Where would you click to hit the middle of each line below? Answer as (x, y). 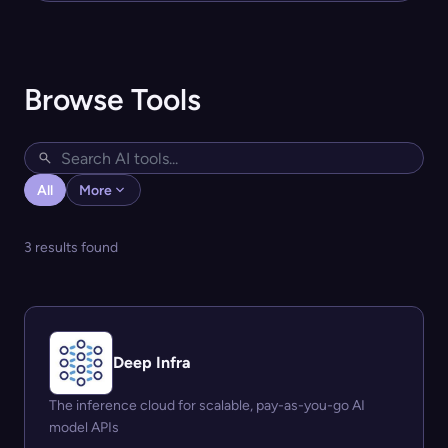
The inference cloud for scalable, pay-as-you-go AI (207, 406)
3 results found (71, 248)
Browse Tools (112, 100)
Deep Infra (152, 363)
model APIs (84, 428)
